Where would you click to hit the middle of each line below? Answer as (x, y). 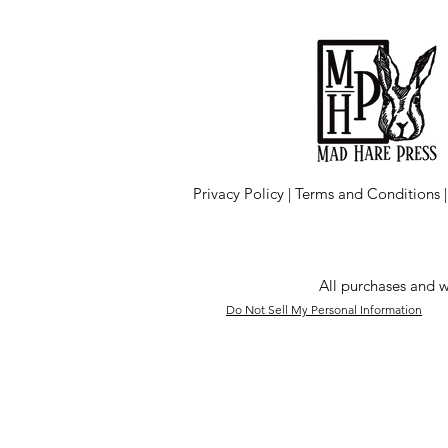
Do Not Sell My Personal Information (324, 310)
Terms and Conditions (369, 194)
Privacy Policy (238, 194)
